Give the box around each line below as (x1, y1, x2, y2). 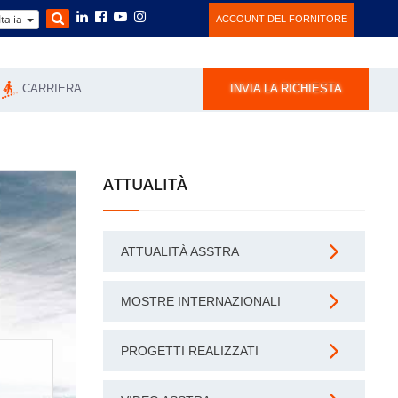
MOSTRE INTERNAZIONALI (121, 294, 281, 308)
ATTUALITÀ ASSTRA (121, 244, 239, 259)
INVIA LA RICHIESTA (230, 82, 342, 95)
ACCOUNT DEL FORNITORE (216, 13, 347, 24)
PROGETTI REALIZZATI (121, 344, 259, 358)
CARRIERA (21, 82, 82, 95)
